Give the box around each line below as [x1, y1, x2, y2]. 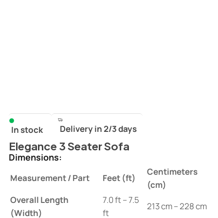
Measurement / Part [10, 172, 90, 184]
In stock [11, 124, 43, 136]
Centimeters [146, 166, 198, 178]
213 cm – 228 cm [146, 200, 207, 212]
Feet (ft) [102, 172, 136, 184]
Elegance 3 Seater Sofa [8, 139, 129, 153]
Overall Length [10, 194, 69, 206]
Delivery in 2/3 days [59, 123, 137, 135]
